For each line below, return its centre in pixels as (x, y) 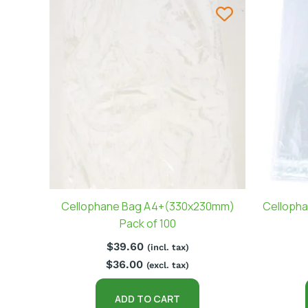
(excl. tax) (168, 265)
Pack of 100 (147, 223)
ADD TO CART (147, 298)
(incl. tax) (168, 247)
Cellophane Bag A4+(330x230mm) (147, 206)
